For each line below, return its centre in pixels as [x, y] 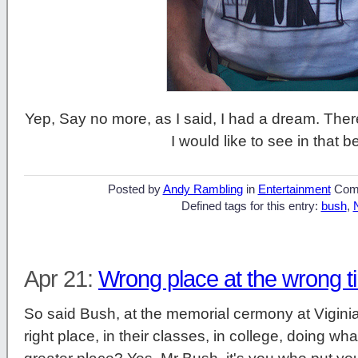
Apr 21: [61, 278]
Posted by [135, 189]
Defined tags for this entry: [251, 206]
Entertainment [294, 189]
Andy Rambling [203, 189]
